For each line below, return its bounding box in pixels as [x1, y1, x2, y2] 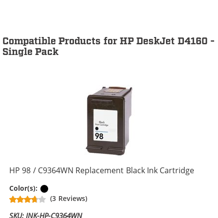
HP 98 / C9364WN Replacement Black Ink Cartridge [9, 165, 195, 176]
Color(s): [9, 183, 40, 193]
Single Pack [2, 46, 59, 58]
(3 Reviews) [50, 194, 87, 203]
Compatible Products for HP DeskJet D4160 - [2, 35, 215, 48]
